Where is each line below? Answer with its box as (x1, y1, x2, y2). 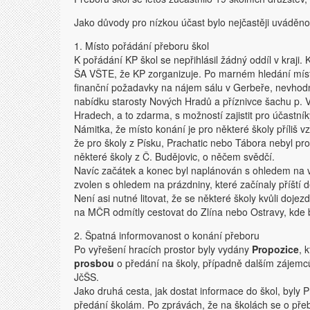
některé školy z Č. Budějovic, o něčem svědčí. (74, 149, 275, 163)
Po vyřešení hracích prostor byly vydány (74, 242, 252, 256)
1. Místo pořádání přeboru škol (74, 39, 209, 53)
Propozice (252, 242, 299, 256)
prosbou (74, 256, 114, 270)
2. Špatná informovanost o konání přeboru (74, 228, 259, 242)
